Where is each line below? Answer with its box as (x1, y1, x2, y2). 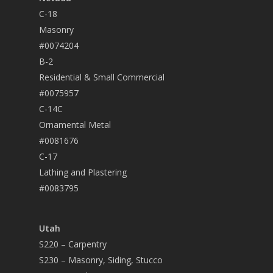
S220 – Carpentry (39, 238, 107, 250)
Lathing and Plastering (39, 166, 127, 179)
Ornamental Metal (39, 119, 111, 131)
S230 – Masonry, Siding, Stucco (39, 254, 163, 266)
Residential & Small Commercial (39, 71, 165, 83)
